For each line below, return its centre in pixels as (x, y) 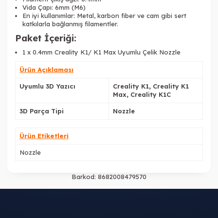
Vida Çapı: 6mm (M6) (54, 8)
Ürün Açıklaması (46, 70)
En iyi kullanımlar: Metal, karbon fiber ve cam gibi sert (104, 16)
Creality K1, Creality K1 (151, 86)
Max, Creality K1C (142, 95)
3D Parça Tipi (42, 111)
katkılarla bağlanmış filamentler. (70, 24)
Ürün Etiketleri (44, 136)
